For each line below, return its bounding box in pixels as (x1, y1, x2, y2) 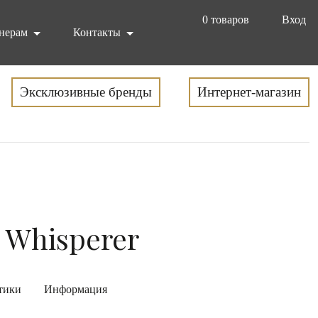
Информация (44, 283, 107, 295)
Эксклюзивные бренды (20, 84, 152, 99)
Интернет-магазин (197, 84, 301, 99)
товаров (210, 13, 249, 26)
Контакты (73, 26, 124, 38)
